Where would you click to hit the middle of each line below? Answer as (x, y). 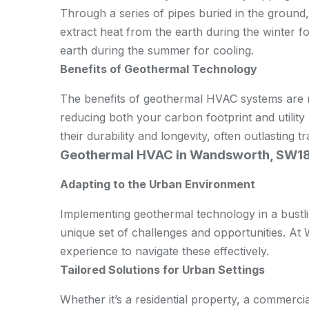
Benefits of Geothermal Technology (159, 69)
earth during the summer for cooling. (157, 50)
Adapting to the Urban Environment (158, 184)
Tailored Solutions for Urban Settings (162, 270)
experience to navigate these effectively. (165, 251)
